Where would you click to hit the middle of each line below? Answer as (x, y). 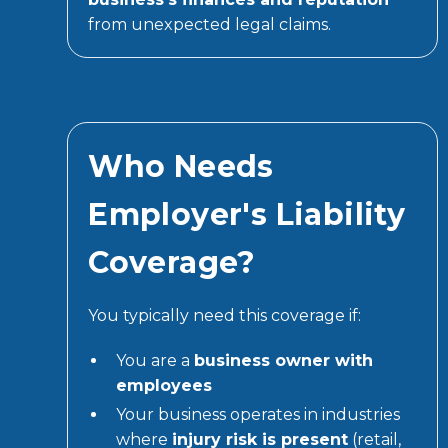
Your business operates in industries (258, 414)
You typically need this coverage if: (225, 315)
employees (164, 385)
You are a (155, 360)
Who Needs (181, 166)
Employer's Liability (247, 214)
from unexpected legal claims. (210, 24)
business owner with (284, 360)
